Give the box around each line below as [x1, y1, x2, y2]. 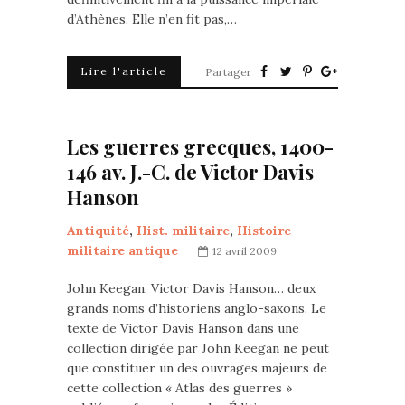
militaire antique [67, 242, 178, 259]
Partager [205, 65, 251, 79]
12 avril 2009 [212, 244, 277, 258]
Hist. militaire [137, 222, 230, 239]
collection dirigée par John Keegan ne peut [67, 340, 329, 356]
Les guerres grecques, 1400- [67, 133, 334, 160]
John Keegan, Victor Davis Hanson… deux [67, 280, 316, 297]
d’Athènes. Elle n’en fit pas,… [67, 11, 237, 27]
